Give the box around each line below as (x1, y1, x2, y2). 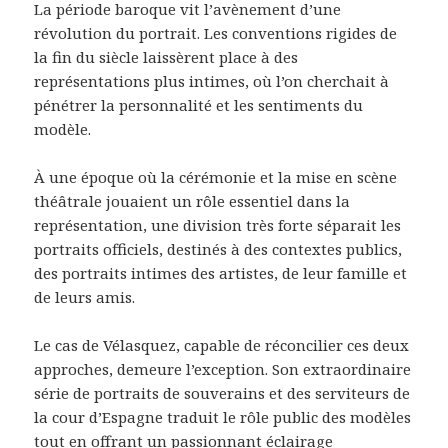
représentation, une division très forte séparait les (34, 215, 402, 236)
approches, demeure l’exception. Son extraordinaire (34, 359, 412, 380)
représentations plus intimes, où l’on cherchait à (34, 71, 390, 92)
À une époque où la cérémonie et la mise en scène (34, 167, 398, 188)
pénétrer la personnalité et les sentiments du (34, 95, 364, 116)
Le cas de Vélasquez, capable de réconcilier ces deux (34, 335, 410, 356)
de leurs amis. (34, 287, 136, 308)
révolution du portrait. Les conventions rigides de (34, 23, 398, 44)
